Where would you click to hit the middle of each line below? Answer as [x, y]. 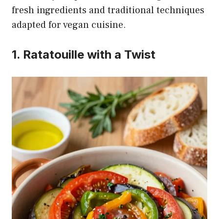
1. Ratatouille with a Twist [84, 54]
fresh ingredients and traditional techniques [108, 10]
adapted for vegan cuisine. [69, 25]
